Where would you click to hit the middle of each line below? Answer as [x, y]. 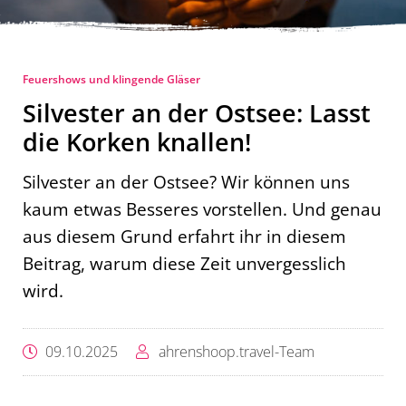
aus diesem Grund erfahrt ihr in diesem [184, 237]
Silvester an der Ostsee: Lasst [197, 113]
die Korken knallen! [137, 142]
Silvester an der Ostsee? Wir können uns [186, 182]
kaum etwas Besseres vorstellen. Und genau [202, 209]
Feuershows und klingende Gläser [111, 80]
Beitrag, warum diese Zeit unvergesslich [184, 264]
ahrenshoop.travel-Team [237, 352]
